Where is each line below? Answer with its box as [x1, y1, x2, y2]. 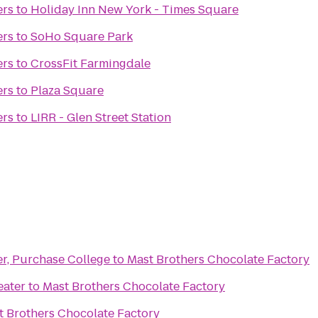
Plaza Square [31, 82, 104, 99]
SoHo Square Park [31, 28, 133, 45]
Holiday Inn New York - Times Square [31, 1, 238, 18]
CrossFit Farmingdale [31, 55, 150, 72]
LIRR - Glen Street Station [31, 109, 171, 126]
